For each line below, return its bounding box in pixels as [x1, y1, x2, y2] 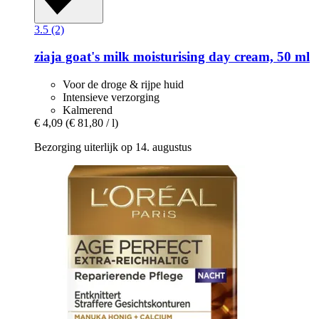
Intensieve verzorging [63, 91, 159, 103]
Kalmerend [63, 104, 113, 116]
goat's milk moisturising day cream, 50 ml [62, 49, 310, 65]
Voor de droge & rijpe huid [63, 78, 184, 90]
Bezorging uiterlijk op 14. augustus [34, 141, 192, 153]
